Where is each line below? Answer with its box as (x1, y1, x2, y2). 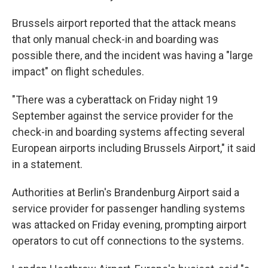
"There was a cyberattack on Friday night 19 (12, 93, 218, 106)
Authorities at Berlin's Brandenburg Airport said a (12, 186, 239, 199)
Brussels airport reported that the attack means (12, 17, 236, 29)
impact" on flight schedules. (12, 65, 144, 78)
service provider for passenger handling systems (12, 202, 245, 215)
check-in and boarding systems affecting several (12, 126, 245, 138)
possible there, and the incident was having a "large (12, 49, 253, 62)
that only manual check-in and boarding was (12, 33, 219, 45)
